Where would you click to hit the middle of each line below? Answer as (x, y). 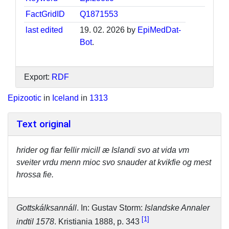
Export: (38, 77)
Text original (44, 124)
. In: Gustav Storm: (111, 208)
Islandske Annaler (177, 208)
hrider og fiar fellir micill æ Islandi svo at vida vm (103, 150)
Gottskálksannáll (47, 208)
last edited (44, 30)
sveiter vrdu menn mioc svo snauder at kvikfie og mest (114, 162)
